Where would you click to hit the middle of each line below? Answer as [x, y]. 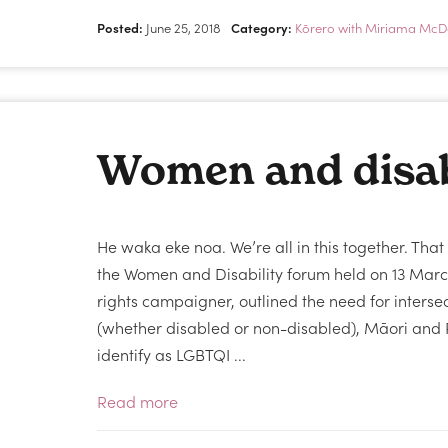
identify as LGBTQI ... [172, 354]
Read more [138, 401]
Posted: [120, 27]
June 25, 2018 [182, 27]
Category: [262, 27]
